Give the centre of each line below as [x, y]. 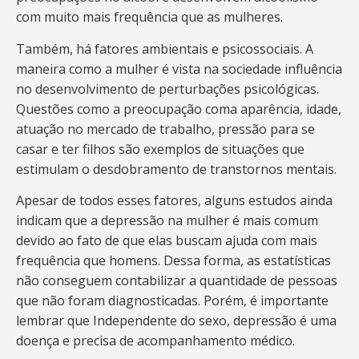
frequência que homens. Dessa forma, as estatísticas [173, 260]
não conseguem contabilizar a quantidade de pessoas [177, 280]
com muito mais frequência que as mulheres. [149, 17]
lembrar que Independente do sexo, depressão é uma [176, 321]
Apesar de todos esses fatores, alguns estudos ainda [174, 200]
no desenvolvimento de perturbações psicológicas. [167, 89]
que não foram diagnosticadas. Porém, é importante [172, 301]
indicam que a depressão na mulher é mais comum [167, 220]
